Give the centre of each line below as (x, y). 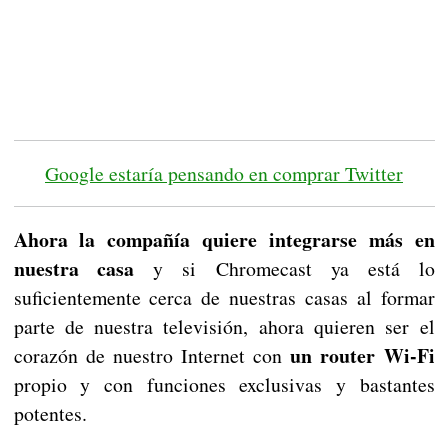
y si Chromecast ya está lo (284, 269)
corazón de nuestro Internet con (148, 356)
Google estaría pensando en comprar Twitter (224, 174)
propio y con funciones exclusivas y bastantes (224, 385)
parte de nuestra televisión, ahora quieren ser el (224, 327)
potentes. (50, 414)
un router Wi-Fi (358, 356)
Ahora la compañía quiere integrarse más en (224, 240)
